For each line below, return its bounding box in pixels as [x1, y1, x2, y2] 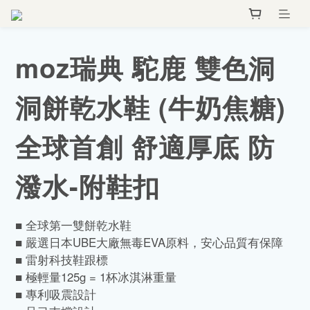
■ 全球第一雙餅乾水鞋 [15, 217, 131, 234]
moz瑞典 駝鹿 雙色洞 [15, 48, 275, 87]
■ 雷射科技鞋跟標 [15, 251, 108, 268]
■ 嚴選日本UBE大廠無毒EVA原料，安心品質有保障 [15, 234, 283, 251]
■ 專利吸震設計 [15, 286, 96, 303]
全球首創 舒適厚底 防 [15, 127, 275, 166]
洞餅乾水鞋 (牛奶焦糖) [15, 88, 286, 127]
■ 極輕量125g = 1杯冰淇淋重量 [15, 268, 176, 286]
